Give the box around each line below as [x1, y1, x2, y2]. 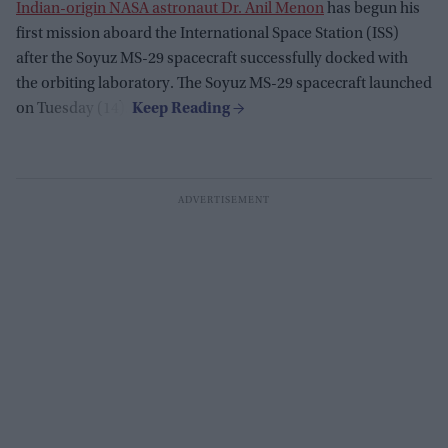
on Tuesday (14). [16, 101, 132, 117]
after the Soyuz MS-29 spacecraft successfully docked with [16, 51, 408, 67]
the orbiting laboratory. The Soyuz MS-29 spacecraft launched [16, 76, 432, 92]
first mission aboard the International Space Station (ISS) [16, 26, 399, 42]
